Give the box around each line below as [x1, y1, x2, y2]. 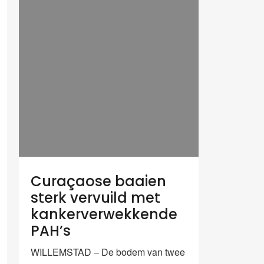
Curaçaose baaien [31, 171, 166, 191]
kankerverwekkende [31, 204, 177, 224]
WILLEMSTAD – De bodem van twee [31, 245, 185, 259]
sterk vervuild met [31, 187, 160, 207]
